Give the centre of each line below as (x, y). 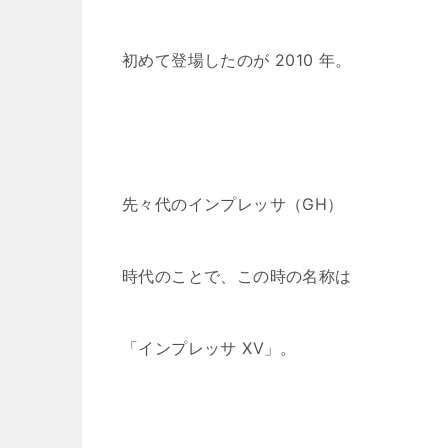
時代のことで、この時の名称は (237, 276)
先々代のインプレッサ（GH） (233, 204)
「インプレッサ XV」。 (209, 348)
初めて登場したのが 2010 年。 (237, 60)
